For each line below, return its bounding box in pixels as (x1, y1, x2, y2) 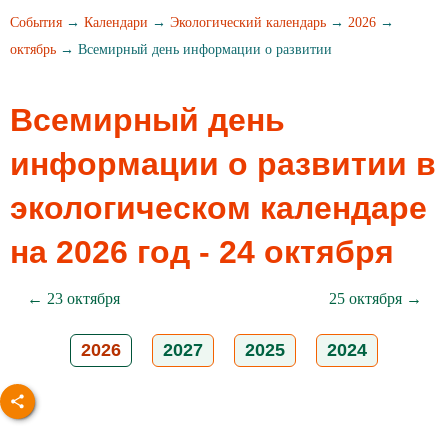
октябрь (10, 42, 56, 57)
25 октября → (328, 290, 422, 307)
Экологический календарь (170, 15, 326, 30)
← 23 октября (26, 290, 120, 307)
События (10, 15, 62, 30)
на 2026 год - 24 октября (10, 234, 394, 270)
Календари (84, 15, 148, 30)
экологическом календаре (10, 190, 427, 226)
